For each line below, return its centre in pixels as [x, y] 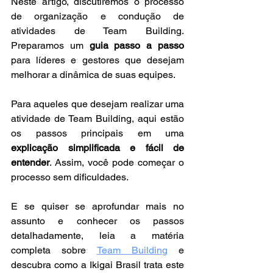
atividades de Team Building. [97, 30]
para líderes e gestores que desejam [97, 60]
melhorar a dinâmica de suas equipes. [93, 74]
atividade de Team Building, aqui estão [97, 118]
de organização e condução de [97, 16]
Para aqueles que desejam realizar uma [97, 104]
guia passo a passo [137, 45]
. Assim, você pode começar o [117, 162]
